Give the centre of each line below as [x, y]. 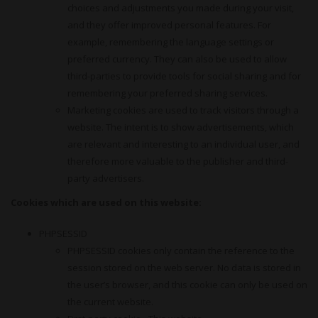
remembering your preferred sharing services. [168, 93]
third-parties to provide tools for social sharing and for [184, 76]
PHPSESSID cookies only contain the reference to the [181, 251]
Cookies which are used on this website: [106, 202]
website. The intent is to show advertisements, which [181, 127]
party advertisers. [106, 178]
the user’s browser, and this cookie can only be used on [187, 285]
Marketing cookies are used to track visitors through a [183, 110]
